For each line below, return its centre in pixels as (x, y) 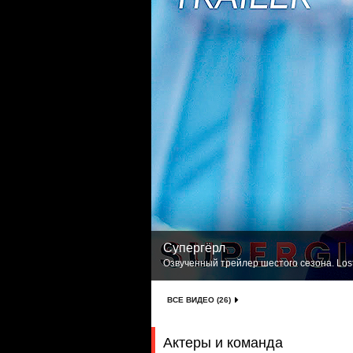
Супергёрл (194, 248)
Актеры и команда (223, 343)
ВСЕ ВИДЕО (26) (199, 300)
